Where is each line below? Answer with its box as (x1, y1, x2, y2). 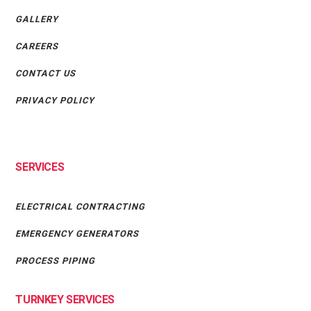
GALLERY (15, 13, 59, 24)
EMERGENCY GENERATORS (15, 228, 140, 239)
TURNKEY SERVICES (15, 292, 115, 306)
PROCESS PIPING (15, 255, 96, 266)
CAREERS (15, 40, 59, 51)
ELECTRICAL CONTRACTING (15, 201, 146, 212)
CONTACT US (15, 67, 76, 78)
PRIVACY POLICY (15, 94, 95, 106)
